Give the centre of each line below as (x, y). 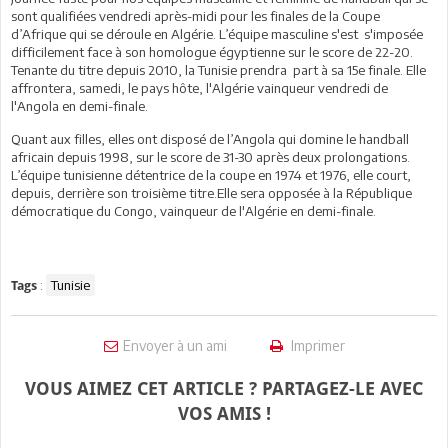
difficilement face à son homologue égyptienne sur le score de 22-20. (212, 52)
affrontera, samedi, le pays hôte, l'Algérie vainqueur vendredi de (199, 88)
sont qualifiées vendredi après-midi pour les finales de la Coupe (195, 16)
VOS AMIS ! (224, 413)
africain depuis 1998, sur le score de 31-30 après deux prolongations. (210, 157)
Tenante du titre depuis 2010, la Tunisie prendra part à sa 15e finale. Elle (218, 70)
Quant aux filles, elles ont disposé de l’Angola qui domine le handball (210, 139)
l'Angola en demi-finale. (79, 106)
